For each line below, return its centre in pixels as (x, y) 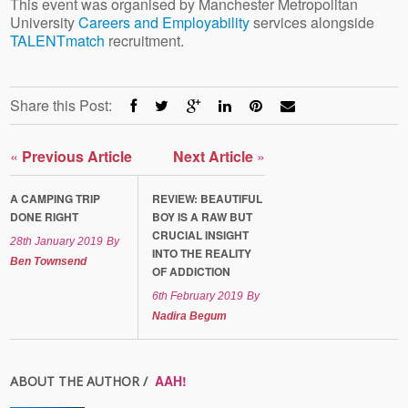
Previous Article (76, 157)
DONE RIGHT (45, 217)
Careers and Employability (164, 23)
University (45, 23)
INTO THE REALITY (202, 254)
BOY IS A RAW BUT (203, 217)
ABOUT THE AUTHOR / (81, 382)
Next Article (215, 157)
